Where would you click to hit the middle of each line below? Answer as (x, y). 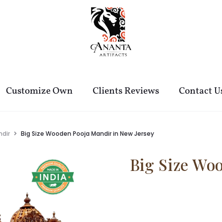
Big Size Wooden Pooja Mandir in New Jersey (87, 134)
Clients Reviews (126, 91)
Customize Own (39, 91)
